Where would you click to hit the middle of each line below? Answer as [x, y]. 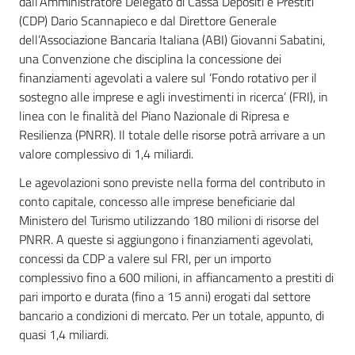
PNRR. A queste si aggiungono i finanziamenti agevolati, [166, 239]
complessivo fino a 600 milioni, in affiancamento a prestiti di [176, 277]
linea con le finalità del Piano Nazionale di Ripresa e [154, 116]
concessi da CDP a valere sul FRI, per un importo [145, 258]
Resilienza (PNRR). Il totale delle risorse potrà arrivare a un [172, 135]
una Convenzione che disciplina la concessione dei [150, 59]
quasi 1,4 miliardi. [64, 334]
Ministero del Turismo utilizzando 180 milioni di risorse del [169, 220]
